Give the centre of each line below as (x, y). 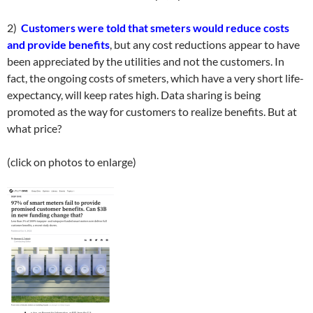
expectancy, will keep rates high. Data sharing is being (134, 95)
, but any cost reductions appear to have (205, 44)
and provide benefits (58, 44)
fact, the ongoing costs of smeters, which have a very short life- (155, 78)
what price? (34, 128)
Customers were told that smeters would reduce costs (155, 28)
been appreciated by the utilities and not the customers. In (146, 61)
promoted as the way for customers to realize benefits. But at (152, 111)
